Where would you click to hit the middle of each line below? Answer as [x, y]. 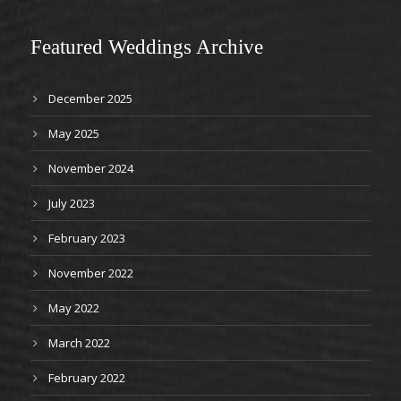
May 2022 [74, 308]
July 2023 [72, 203]
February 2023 [87, 238]
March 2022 [79, 343]
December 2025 [90, 98]
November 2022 [91, 273]
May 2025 [74, 133]
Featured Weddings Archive [147, 47]
